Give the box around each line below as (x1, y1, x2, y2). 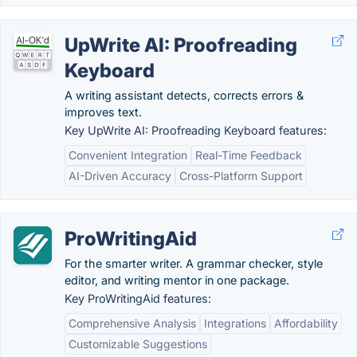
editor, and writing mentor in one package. (65, 273, 289, 287)
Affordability (274, 316, 338, 330)
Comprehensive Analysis (69, 316, 196, 330)
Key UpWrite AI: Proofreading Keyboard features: (65, 124, 327, 137)
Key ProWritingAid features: (65, 292, 211, 305)
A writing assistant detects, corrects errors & (65, 88, 304, 102)
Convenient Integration (69, 148, 187, 162)
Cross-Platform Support (179, 169, 303, 182)
